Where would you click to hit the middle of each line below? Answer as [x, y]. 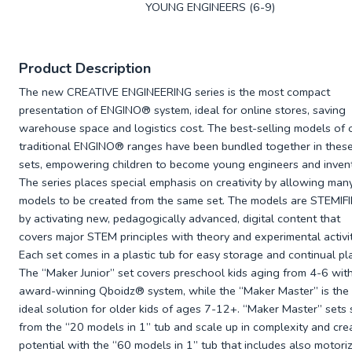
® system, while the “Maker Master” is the [242, 291]
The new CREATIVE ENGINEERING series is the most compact [174, 92]
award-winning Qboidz [77, 291]
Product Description [84, 68]
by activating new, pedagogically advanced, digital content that [179, 218]
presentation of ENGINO [80, 110]
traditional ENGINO [66, 146]
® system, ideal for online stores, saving [243, 110]
